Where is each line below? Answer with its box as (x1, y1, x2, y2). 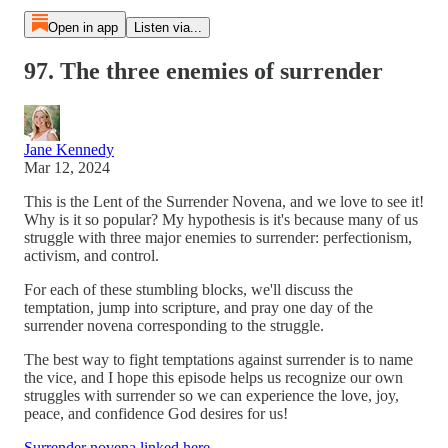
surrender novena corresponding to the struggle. (24, 316, 324, 334)
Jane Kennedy (24, 140, 114, 158)
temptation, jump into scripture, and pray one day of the (24, 298, 373, 316)
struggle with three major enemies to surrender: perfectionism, (24, 228, 412, 246)
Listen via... (133, 20, 202, 35)
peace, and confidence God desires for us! (24, 404, 292, 422)
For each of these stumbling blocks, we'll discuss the (24, 280, 353, 298)
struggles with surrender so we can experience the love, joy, (24, 386, 399, 404)
